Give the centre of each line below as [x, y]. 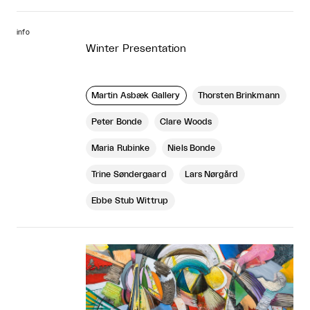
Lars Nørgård [211, 174]
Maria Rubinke [121, 148]
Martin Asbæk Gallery [136, 95]
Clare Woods [186, 121]
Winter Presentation [136, 48]
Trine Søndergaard [129, 174]
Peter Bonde [117, 121]
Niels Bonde [192, 148]
